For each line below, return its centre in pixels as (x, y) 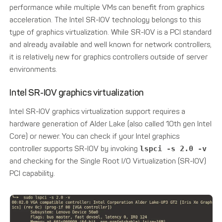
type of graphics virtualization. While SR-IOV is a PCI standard (111, 32)
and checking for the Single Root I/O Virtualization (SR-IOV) (108, 161)
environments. (33, 69)
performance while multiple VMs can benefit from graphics (107, 7)
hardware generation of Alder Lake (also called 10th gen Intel (111, 124)
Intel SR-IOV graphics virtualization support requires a (98, 111)
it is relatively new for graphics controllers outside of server (109, 57)
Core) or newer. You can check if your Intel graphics (95, 136)
